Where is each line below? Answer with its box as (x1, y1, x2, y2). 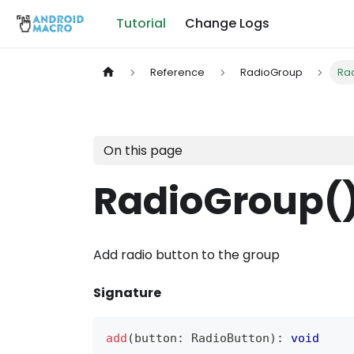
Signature (93, 284, 161, 303)
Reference (150, 66, 205, 80)
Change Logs (185, 14, 270, 32)
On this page (103, 141, 183, 160)
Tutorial (116, 14, 167, 32)
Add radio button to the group (93, 246, 280, 265)
